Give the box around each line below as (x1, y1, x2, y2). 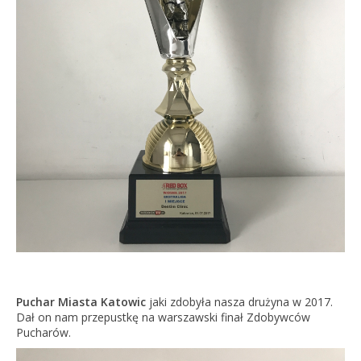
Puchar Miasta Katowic (15, 293, 146, 309)
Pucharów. (15, 324, 71, 340)
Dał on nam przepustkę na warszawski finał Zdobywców (15, 309, 310, 325)
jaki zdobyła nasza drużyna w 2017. (145, 293, 333, 309)
